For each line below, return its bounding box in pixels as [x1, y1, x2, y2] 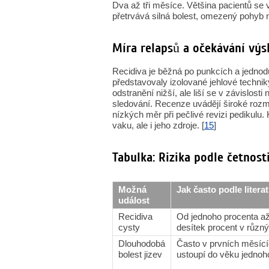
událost [118, 195, 150, 205]
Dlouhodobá [118, 238, 165, 249]
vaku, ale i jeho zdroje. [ [112, 120, 204, 130]
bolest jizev [118, 249, 162, 259]
